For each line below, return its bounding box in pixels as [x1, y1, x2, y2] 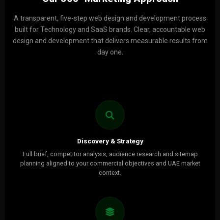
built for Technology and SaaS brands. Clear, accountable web [15, 26, 205, 33]
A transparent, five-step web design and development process [14, 14, 206, 22]
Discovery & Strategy [77, 137, 143, 145]
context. [99, 169, 121, 176]
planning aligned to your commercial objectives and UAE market [20, 160, 200, 167]
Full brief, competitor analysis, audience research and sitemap [22, 150, 198, 158]
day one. [97, 48, 123, 56]
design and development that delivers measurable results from [12, 37, 208, 45]
